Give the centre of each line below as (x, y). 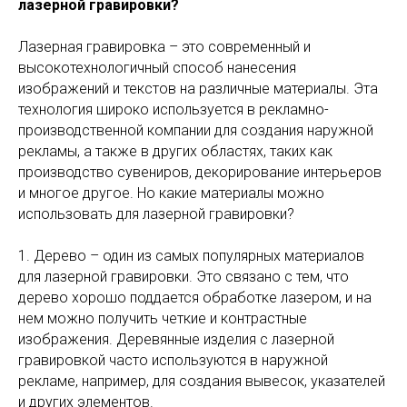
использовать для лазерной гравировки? (156, 214)
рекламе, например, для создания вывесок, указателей (202, 381)
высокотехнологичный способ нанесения (157, 68)
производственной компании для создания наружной (196, 130)
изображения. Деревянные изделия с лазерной (176, 339)
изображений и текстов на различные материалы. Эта (198, 89)
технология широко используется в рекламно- (174, 109)
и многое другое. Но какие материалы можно (171, 193)
